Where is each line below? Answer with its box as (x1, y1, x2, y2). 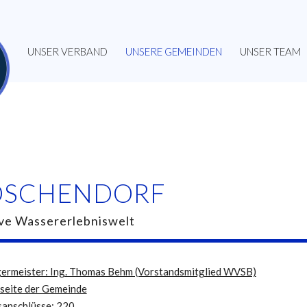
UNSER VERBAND (27, 45, 108, 58)
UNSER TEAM (239, 45, 301, 58)
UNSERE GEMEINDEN (125, 45, 222, 58)
